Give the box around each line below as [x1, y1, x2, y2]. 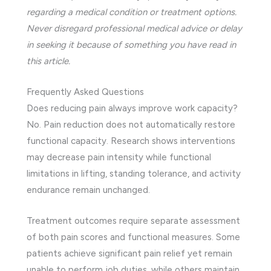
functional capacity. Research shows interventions [27, 135, 235, 146]
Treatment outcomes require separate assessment [27, 215, 240, 226]
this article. [27, 55, 70, 67]
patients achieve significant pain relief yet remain [27, 247, 232, 259]
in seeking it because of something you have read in [27, 39, 236, 50]
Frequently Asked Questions [27, 86, 144, 97]
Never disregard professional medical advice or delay [27, 22, 242, 34]
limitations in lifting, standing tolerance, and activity [27, 168, 241, 179]
